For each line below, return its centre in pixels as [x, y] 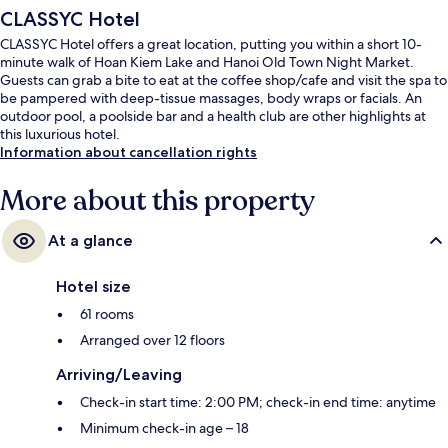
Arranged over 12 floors [152, 339]
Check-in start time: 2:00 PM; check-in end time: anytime [258, 401]
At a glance [90, 240]
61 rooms [107, 313]
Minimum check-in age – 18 [164, 427]
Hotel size [93, 286]
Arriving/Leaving [119, 374]
